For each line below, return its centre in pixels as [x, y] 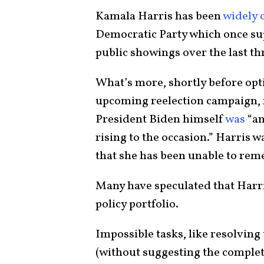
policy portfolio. [138, 204]
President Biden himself [160, 119]
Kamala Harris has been [159, 16]
